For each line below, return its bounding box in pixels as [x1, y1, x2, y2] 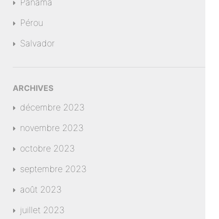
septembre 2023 [20, 164, 87, 174]
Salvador [20, 38, 55, 48]
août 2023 [20, 184, 62, 195]
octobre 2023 [20, 143, 75, 153]
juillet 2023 [20, 205, 65, 215]
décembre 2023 [20, 102, 85, 112]
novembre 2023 [20, 123, 84, 133]
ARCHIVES [13, 83, 54, 93]
